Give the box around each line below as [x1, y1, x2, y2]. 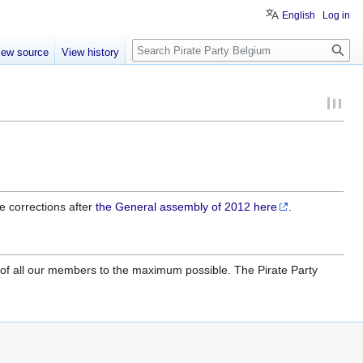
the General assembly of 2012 [96, 199, 250, 213]
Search [131, 38, 186, 57]
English [282, 10, 315, 21]
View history [62, 46, 120, 59]
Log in [322, 10, 350, 21]
